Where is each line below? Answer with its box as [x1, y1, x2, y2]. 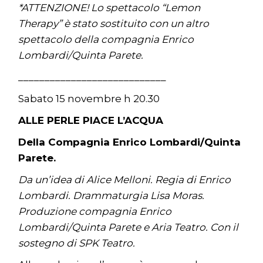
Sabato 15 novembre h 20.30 [18, 93, 160, 105]
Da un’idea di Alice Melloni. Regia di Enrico [18, 174, 231, 186]
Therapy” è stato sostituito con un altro [18, 18, 210, 30]
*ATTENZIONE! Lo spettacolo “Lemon [18, 2, 201, 14]
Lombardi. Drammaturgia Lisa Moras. [18, 190, 205, 202]
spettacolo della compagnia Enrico [18, 33, 194, 46]
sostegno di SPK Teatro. [18, 237, 136, 249]
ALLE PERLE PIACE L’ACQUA [18, 114, 164, 127]
